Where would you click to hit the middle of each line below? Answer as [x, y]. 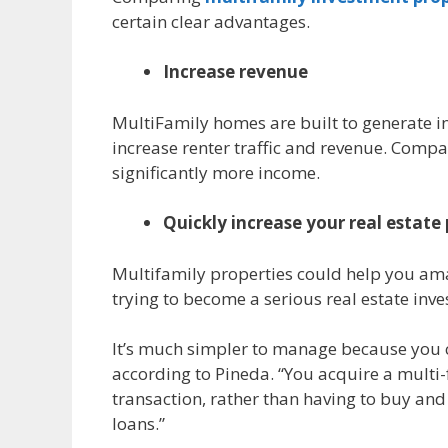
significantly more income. [216, 172]
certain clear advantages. [211, 21]
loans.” [138, 424]
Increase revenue [235, 72]
